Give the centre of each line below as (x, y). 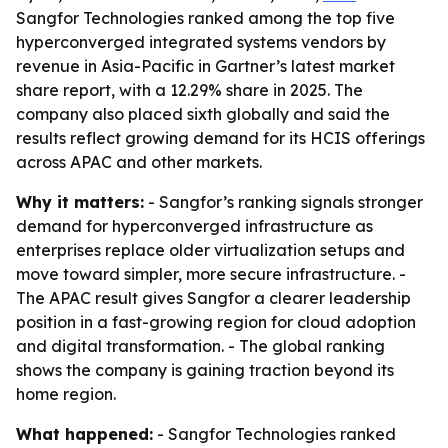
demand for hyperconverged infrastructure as (194, 226)
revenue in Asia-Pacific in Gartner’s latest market (205, 66)
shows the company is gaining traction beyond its (205, 370)
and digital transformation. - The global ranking (200, 346)
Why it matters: (80, 202)
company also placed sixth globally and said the (203, 114)
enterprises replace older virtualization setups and (210, 250)
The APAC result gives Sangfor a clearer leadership (213, 298)
